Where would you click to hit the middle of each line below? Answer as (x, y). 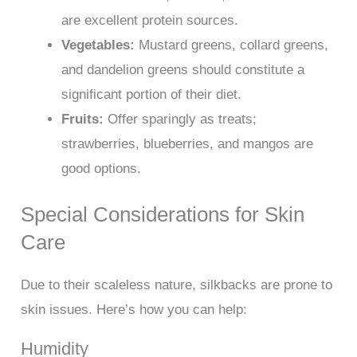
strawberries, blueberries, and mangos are (188, 143)
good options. (102, 168)
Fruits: (83, 119)
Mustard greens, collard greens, (232, 45)
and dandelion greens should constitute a (183, 69)
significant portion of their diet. (152, 94)
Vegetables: (98, 45)
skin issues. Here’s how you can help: (134, 310)
